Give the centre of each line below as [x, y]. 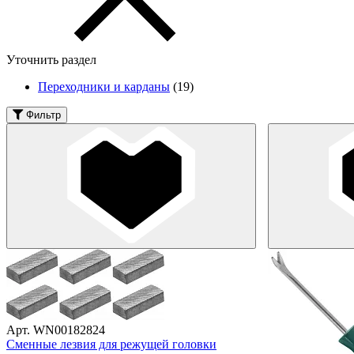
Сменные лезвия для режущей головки [111, 344]
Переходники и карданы [104, 86]
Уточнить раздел [51, 59]
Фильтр [43, 115]
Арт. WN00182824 [56, 330]
